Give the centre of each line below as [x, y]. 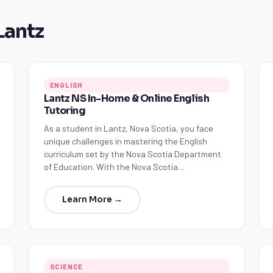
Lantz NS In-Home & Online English [126, 98]
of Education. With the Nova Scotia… [114, 167]
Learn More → [92, 200]
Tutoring [65, 111]
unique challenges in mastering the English [125, 141]
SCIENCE [66, 267]
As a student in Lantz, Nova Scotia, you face [128, 128]
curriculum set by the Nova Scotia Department [132, 154]
